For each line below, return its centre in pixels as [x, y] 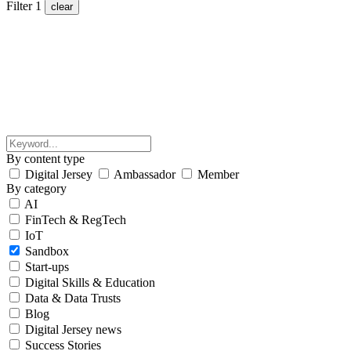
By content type [45, 158]
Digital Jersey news [73, 329]
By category [36, 188]
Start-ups [47, 266]
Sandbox [47, 251]
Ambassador [146, 174]
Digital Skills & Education [90, 282]
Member [218, 174]
